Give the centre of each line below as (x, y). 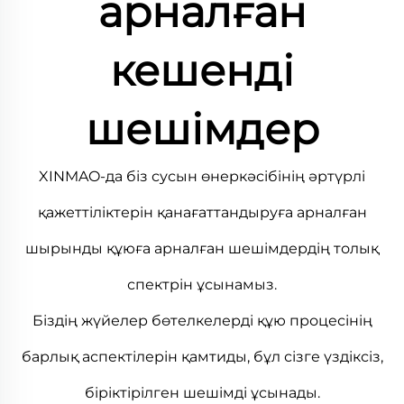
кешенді (202, 71)
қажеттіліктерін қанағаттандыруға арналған (202, 212)
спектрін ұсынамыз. (202, 285)
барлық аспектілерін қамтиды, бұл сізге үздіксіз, (202, 357)
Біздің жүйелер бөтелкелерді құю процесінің (202, 321)
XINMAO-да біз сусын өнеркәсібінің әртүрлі (202, 176)
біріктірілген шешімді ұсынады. (202, 393)
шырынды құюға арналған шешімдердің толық (202, 248)
